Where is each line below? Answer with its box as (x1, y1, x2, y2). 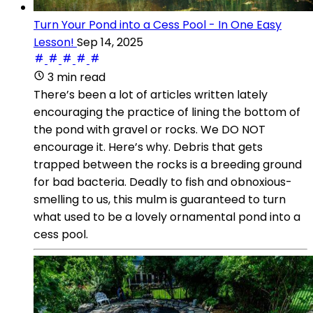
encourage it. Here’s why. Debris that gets (34, 138, 263, 155)
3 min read (48, 68, 105, 85)
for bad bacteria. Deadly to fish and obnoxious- (34, 173, 292, 190)
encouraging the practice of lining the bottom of (34, 103, 300, 120)
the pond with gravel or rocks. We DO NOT (34, 121, 265, 138)
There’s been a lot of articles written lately (34, 86, 268, 103)
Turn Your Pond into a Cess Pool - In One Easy (34, 16, 282, 33)
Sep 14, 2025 (77, 34, 143, 50)
